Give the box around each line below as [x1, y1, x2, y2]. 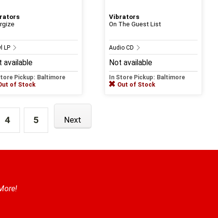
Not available [109, 58, 152, 67]
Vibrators [109, 13, 139, 20]
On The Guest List [109, 20, 161, 28]
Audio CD [109, 44, 135, 51]
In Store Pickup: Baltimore [109, 73, 185, 81]
